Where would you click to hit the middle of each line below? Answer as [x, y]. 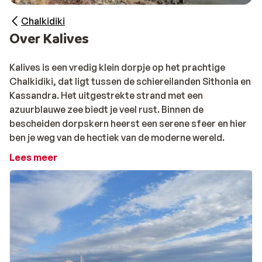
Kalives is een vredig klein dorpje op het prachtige [117, 67]
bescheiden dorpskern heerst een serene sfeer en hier [128, 123]
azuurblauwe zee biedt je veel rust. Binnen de [106, 109]
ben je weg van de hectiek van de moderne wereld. [117, 137]
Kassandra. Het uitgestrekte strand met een [106, 95]
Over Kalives [49, 38]
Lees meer [33, 157]
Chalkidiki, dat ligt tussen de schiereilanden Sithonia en [130, 81]
